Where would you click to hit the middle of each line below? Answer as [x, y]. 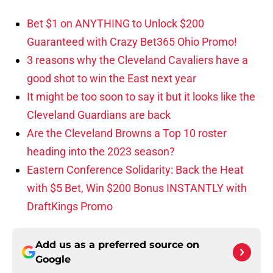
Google [53, 260]
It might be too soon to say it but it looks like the [141, 97]
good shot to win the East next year [112, 79]
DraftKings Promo [70, 207]
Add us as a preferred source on [117, 245]
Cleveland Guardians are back [99, 115]
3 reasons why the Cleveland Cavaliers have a [137, 60]
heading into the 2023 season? [101, 152]
